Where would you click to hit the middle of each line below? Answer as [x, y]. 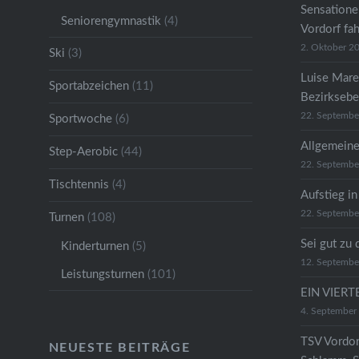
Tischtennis [79, 184]
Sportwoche [80, 119]
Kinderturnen [95, 246]
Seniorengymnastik [111, 21]
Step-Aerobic [83, 151]
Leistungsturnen [102, 274]
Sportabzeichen [89, 86]
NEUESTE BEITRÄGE [119, 347]
